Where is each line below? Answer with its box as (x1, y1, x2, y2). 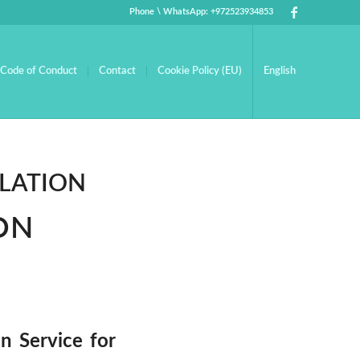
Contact (99, 66, 136, 76)
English (264, 66, 296, 76)
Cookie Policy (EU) (157, 66, 242, 76)
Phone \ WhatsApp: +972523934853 (129, 7, 273, 16)
